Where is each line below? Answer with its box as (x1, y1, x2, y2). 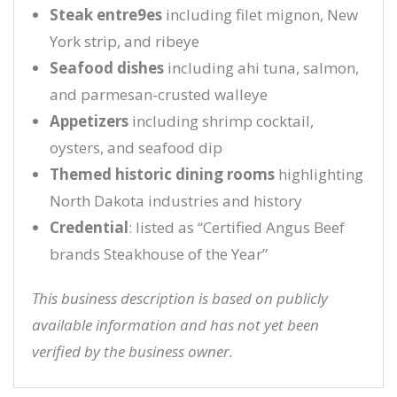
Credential (50, 217, 128, 237)
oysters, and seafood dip (50, 137, 222, 158)
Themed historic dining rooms (50, 164, 275, 184)
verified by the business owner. (32, 341, 233, 362)
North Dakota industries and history (50, 191, 302, 211)
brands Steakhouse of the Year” (50, 244, 268, 264)
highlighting (275, 164, 363, 184)
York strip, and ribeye (50, 31, 199, 51)
